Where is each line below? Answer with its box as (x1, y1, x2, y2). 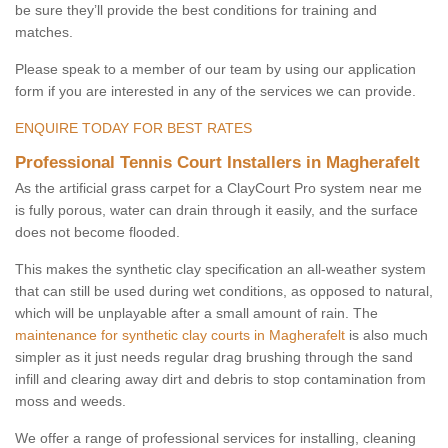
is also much (345, 327, 428, 344)
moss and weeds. (15, 393, 126, 410)
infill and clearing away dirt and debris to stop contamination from (15, 371, 426, 388)
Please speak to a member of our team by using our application (15, 61, 416, 78)
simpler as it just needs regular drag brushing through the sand (15, 349, 413, 366)
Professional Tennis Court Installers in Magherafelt (15, 153, 420, 173)
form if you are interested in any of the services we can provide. (15, 83, 416, 100)
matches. (15, 24, 73, 41)
